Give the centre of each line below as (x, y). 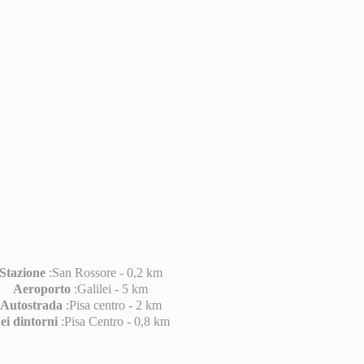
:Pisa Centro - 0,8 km (114, 322)
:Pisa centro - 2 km (112, 305)
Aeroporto (42, 289)
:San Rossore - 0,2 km (104, 273)
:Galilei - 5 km (109, 289)
